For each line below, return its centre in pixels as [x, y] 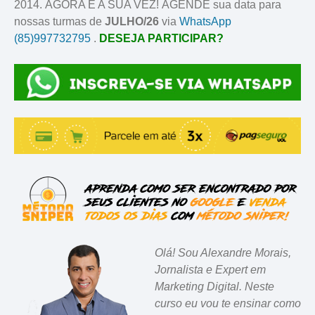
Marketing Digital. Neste [214, 286]
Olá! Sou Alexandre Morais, [223, 252]
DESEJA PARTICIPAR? [161, 38]
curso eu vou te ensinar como [228, 303]
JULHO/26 [132, 21]
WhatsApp [205, 21]
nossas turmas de [59, 21]
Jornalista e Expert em [210, 269]
